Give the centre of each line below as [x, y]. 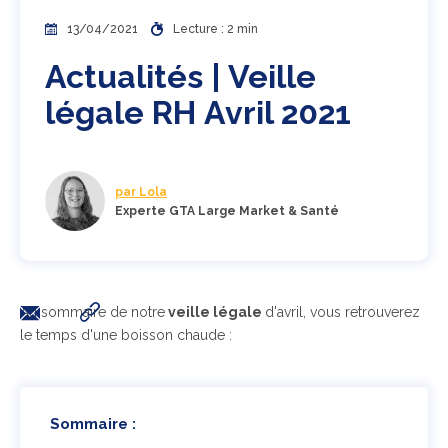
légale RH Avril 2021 [198, 112]
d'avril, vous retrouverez [342, 312]
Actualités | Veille [180, 76]
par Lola [141, 191]
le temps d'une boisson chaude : [126, 335]
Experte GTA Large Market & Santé [227, 210]
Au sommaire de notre [92, 312]
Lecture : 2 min [216, 29]
